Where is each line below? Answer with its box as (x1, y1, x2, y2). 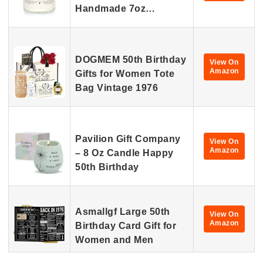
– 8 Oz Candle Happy (75, 148, 174, 158)
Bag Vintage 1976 (75, 83, 158, 93)
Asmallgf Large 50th (75, 207, 170, 217)
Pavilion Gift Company (75, 134, 181, 144)
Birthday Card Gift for (75, 221, 176, 231)
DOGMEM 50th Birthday (75, 55, 186, 65)
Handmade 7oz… (75, 4, 156, 14)
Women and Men (75, 235, 154, 245)
